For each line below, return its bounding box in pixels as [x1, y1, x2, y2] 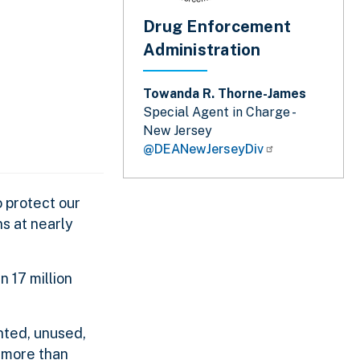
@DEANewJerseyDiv [143, 141, 264, 157]
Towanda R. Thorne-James [143, 86, 306, 102]
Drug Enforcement [143, 17, 291, 37]
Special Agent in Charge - [143, 104, 294, 121]
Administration [143, 40, 261, 60]
